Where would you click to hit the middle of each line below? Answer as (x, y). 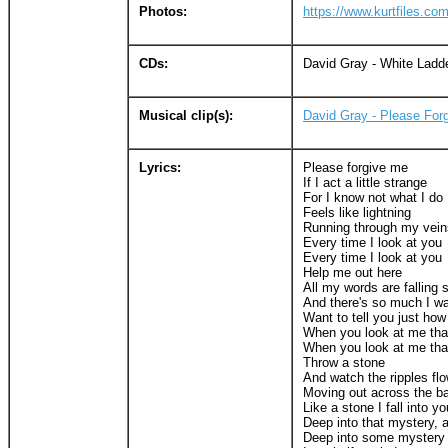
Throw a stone (344, 362)
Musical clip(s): (186, 115)
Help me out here (352, 272)
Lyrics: (160, 167)
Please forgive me (355, 167)
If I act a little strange (365, 182)
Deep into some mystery (374, 437)
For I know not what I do (373, 197)
